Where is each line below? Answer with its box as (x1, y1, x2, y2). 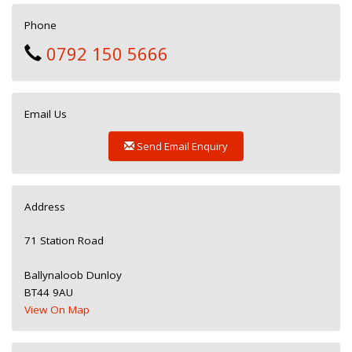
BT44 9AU (24, 284, 73, 299)
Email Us (24, 106, 67, 121)
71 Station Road (24, 233, 104, 247)
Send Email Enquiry (137, 138, 228, 153)
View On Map (24, 302, 90, 317)
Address (24, 199, 65, 214)
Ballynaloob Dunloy (24, 267, 122, 282)
